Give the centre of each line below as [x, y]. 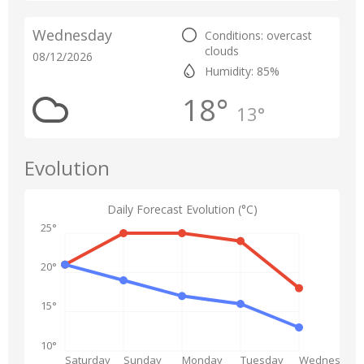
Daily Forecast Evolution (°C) [182, 209]
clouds [222, 51]
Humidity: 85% [242, 71]
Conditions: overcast [258, 35]
